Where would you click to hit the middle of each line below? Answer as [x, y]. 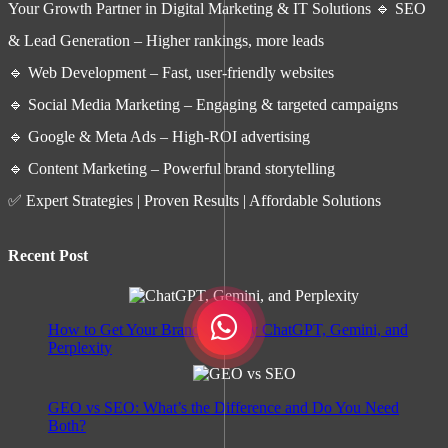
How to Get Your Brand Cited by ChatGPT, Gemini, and [228, 329]
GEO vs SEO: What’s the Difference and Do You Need [223, 407]
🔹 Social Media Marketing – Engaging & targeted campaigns [203, 105]
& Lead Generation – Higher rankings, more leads [166, 41]
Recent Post [48, 256]
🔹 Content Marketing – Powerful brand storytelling [171, 169]
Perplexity [80, 347]
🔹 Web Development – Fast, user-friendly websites [171, 73]
